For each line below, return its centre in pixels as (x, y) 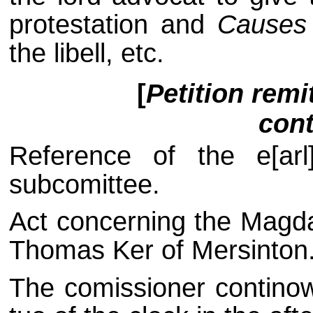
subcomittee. (84, 184)
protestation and (113, 25)
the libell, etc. (86, 53)
